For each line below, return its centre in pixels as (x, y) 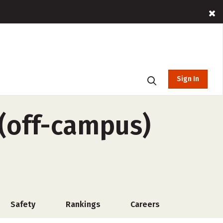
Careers (145, 204)
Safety (23, 204)
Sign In (188, 79)
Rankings (83, 204)
